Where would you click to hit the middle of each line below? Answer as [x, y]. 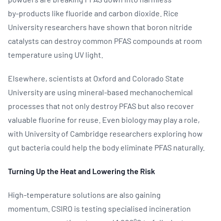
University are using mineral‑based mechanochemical [100, 92]
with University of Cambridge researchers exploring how [105, 133]
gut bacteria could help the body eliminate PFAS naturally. [107, 147]
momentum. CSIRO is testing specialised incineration [99, 208]
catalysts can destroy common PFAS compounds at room [105, 40]
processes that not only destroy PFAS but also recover [101, 106]
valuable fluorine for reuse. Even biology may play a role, [104, 119]
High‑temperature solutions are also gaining [84, 194]
